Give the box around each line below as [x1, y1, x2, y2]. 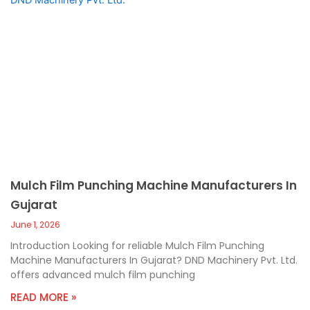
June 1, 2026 [10, 218, 60, 230]
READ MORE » [10, 289, 76, 304]
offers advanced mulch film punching [10, 267, 195, 282]
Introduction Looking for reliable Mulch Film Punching [10, 238, 264, 253]
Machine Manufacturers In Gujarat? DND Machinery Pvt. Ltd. [10, 253, 298, 267]
